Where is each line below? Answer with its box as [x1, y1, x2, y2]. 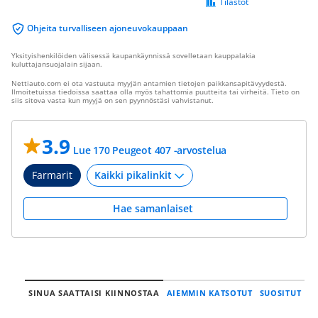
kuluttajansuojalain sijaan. [11, 59, 102, 69]
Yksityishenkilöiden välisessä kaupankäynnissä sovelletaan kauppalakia [11, 50, 256, 60]
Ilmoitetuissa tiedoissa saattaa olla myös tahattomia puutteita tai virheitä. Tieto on [11, 87, 300, 97]
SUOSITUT [259, 287, 302, 298]
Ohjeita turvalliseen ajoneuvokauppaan [27, 22, 188, 34]
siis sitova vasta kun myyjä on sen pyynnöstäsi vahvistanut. [11, 95, 214, 105]
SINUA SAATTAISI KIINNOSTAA [28, 287, 160, 298]
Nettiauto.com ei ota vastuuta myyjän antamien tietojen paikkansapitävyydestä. [11, 78, 287, 88]
